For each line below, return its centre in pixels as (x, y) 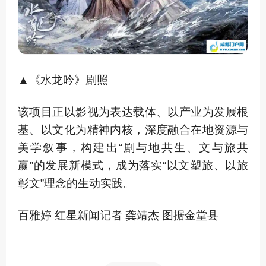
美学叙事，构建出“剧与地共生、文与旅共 (133, 147)
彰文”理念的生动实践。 (76, 183)
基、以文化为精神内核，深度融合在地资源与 (133, 129)
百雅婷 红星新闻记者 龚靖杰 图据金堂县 (118, 215)
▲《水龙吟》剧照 (63, 80)
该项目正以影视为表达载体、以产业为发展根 (133, 112)
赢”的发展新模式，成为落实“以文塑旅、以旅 (133, 165)
